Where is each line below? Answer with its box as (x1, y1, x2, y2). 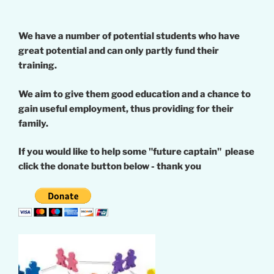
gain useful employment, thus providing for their (18, 103, 234, 114)
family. (18, 117, 48, 129)
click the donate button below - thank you (18, 161, 203, 172)
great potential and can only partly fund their (18, 45, 219, 57)
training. (18, 60, 57, 72)
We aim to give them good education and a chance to (18, 88, 251, 100)
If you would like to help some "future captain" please (18, 146, 254, 158)
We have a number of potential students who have (18, 31, 240, 42)
